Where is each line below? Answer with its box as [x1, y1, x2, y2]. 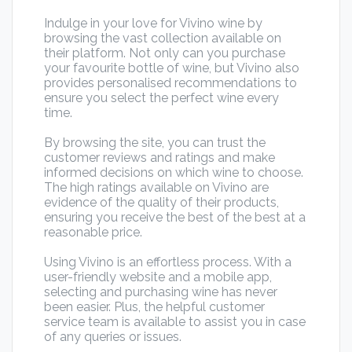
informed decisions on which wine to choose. [44, 165, 303, 181]
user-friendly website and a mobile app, [44, 269, 272, 285]
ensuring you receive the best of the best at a [44, 210, 306, 225]
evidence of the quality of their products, [44, 195, 279, 211]
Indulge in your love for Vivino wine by [44, 16, 262, 31]
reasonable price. [44, 225, 142, 240]
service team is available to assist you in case [44, 314, 306, 330]
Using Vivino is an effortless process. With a [44, 255, 291, 270]
